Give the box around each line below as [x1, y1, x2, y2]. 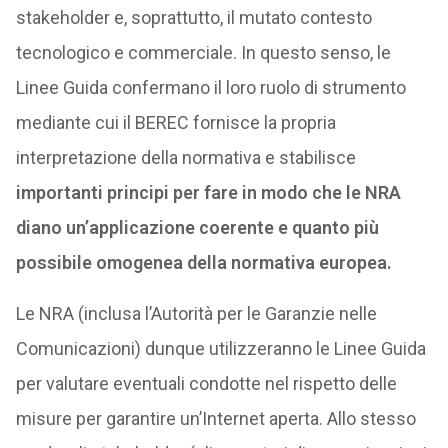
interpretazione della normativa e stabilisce [15, 147, 356, 169]
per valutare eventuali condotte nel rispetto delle [15, 373, 397, 395]
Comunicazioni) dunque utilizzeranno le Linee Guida [15, 338, 426, 360]
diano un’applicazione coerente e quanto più [15, 217, 379, 239]
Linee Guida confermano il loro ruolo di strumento [15, 77, 406, 99]
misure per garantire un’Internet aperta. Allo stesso [15, 408, 416, 430]
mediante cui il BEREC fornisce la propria [15, 112, 336, 134]
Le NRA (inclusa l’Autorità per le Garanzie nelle [15, 303, 377, 325]
